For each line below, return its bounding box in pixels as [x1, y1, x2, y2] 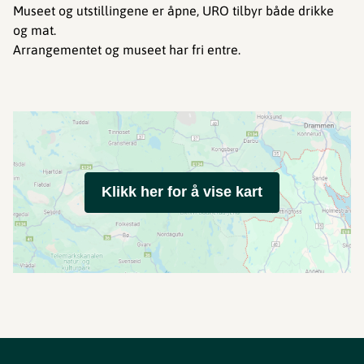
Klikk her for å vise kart [102, 184, 262, 200]
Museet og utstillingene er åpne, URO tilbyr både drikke [13, 3, 334, 18]
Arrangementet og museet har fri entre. [13, 42, 240, 57]
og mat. [13, 23, 56, 37]
